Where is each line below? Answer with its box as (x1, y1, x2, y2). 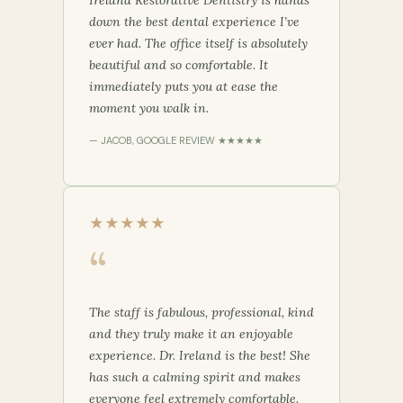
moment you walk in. (89, 99, 209, 116)
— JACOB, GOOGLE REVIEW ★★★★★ (89, 133, 263, 147)
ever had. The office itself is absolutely (89, 34, 308, 51)
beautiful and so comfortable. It (89, 56, 268, 73)
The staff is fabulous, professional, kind (89, 303, 314, 320)
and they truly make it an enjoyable (89, 325, 293, 342)
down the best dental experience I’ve (89, 13, 300, 30)
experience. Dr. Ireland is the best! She (89, 346, 310, 363)
